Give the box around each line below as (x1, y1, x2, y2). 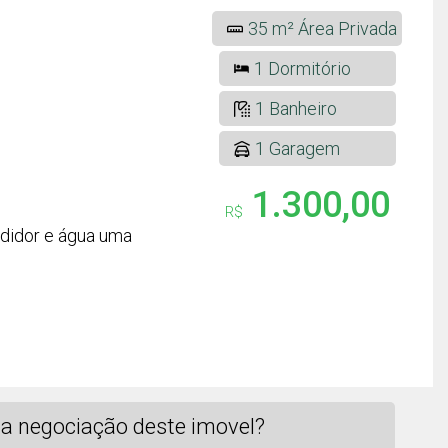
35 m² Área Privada (248, 18, 398, 39)
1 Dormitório (253, 58, 351, 79)
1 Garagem (254, 138, 340, 159)
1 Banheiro (254, 98, 337, 119)
